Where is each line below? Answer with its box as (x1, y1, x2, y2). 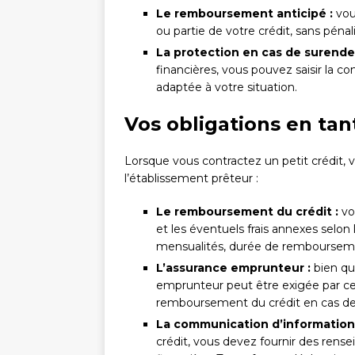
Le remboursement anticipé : (156, 6, 333, 21)
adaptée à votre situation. (156, 80, 297, 95)
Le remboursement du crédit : (156, 204, 338, 219)
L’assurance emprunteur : (156, 261, 311, 276)
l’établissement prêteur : (124, 171, 258, 186)
